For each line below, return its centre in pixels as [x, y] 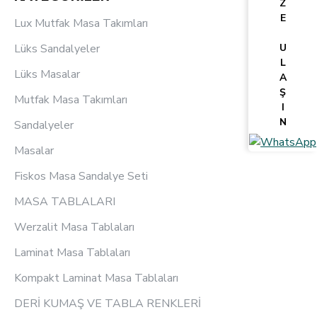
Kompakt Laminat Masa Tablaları [96, 278]
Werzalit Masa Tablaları [74, 227]
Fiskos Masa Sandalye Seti [81, 177]
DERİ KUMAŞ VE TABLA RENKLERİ [108, 304]
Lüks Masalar [47, 75]
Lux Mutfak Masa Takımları [81, 24]
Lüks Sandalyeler [57, 49]
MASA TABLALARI [65, 202]
